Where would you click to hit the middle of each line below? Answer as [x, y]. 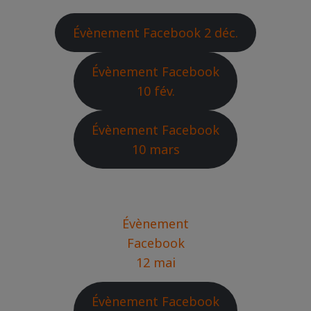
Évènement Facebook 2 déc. [155, 33]
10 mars [155, 150]
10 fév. [155, 91]
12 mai [155, 263]
